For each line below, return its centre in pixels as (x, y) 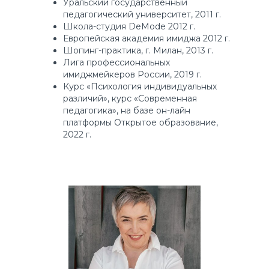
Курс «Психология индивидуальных (140, 87)
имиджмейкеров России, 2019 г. (132, 75)
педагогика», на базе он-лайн (126, 111)
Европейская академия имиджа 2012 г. (146, 39)
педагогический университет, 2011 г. (142, 15)
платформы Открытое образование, (140, 123)
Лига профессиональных (116, 63)
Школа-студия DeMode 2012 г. (129, 27)
